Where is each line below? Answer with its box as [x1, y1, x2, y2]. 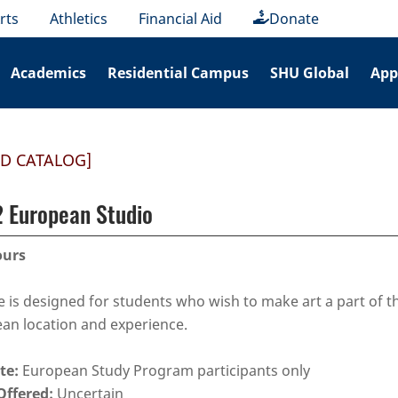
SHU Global [270, 63, 350, 83]
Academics [11, 63, 87, 83]
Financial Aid [139, 9, 223, 28]
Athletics [50, 9, 108, 28]
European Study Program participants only [19, 361, 310, 380]
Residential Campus [107, 63, 250, 83]
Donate [269, 9, 320, 28]
